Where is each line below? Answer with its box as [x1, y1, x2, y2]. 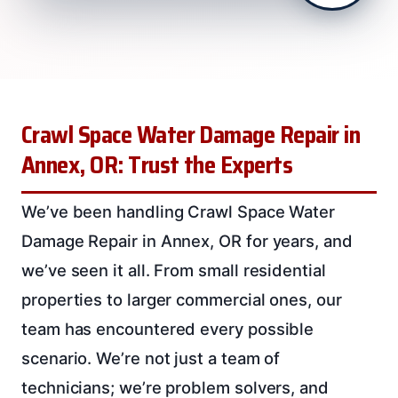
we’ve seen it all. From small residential [21, 259, 326, 280]
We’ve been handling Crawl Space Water [21, 201, 336, 221]
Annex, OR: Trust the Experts [21, 146, 293, 184]
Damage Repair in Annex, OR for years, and [21, 230, 353, 251]
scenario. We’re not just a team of [21, 347, 281, 368]
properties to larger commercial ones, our [21, 289, 342, 309]
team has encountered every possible [21, 318, 314, 338]
